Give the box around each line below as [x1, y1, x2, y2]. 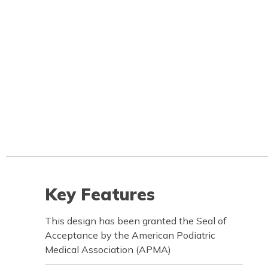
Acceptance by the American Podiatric [45, 229, 215, 241]
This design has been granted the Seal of [45, 215, 227, 227]
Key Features [45, 184, 155, 205]
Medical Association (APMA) [45, 243, 171, 255]
